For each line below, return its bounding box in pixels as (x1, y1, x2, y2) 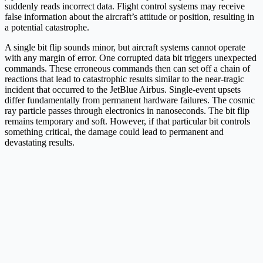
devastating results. (5, 137, 77, 147)
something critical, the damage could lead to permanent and (5, 126, 224, 137)
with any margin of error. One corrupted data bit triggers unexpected (5, 52, 257, 63)
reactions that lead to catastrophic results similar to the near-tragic (5, 73, 244, 84)
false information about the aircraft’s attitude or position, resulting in (5, 11, 254, 22)
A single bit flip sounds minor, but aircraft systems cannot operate (5, 42, 245, 52)
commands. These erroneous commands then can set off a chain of (5, 63, 250, 73)
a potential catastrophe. (5, 22, 92, 32)
